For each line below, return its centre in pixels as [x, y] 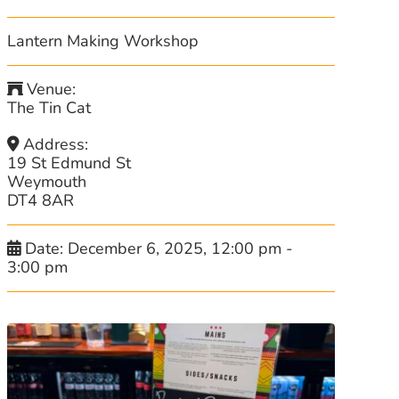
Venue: [52, 89]
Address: [56, 144]
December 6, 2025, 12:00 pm [175, 248]
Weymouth [46, 182]
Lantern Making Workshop [103, 41]
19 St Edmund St [69, 163]
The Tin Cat [49, 108]
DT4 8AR [40, 200]
